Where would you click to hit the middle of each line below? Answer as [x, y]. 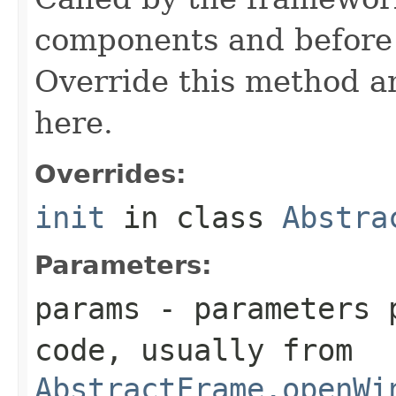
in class [194, 217]
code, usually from [194, 350]
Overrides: [110, 174]
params [88, 308]
